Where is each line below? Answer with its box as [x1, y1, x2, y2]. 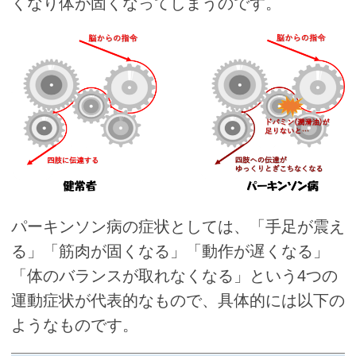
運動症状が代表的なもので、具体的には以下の [11, 291, 345, 309]
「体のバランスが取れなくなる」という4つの [11, 266, 338, 284]
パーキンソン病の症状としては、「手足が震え [11, 217, 345, 235]
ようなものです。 [11, 315, 138, 334]
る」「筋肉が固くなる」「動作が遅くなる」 [11, 242, 329, 260]
